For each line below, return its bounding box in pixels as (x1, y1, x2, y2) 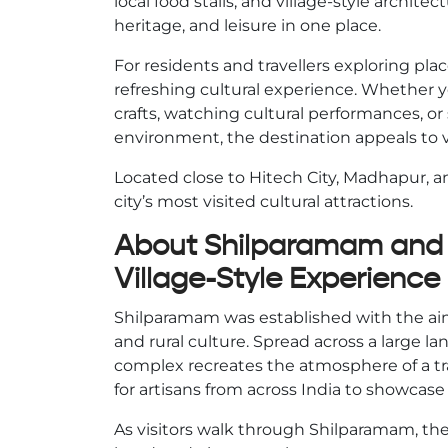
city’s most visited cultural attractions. (114, 192, 413, 212)
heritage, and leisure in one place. (114, 16, 381, 36)
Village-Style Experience (114, 262, 440, 297)
